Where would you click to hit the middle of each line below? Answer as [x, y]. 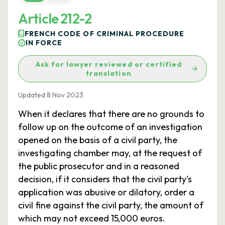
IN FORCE [44, 43]
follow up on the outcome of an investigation [110, 127]
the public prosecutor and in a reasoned [99, 166]
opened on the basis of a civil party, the [98, 140]
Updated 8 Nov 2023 [51, 95]
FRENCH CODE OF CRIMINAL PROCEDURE [105, 34]
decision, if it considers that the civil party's [105, 179]
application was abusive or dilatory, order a [106, 192]
